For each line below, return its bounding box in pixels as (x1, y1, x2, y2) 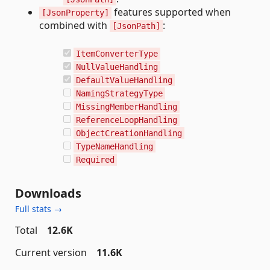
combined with (39, 19, 110, 32)
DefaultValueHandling (76, 75, 172, 85)
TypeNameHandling (76, 142, 153, 151)
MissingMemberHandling (76, 102, 177, 111)
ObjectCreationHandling (76, 128, 182, 138)
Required (76, 155, 115, 165)
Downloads (15, 185, 81, 201)
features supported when (111, 5, 231, 19)
